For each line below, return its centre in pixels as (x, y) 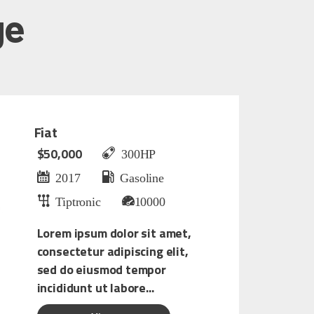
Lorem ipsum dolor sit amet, (114, 233)
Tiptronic (75, 201)
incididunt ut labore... (95, 288)
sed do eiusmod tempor (101, 270)
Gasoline (139, 177)
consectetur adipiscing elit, (112, 252)
